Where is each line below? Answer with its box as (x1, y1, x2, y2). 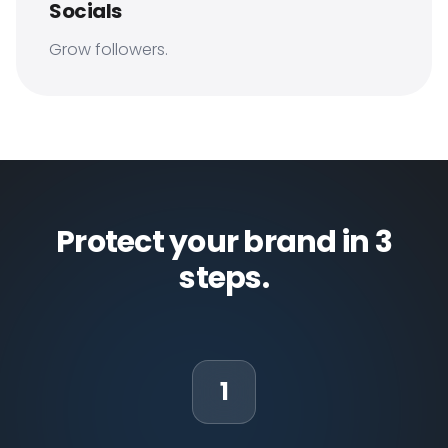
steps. (179, 257, 269, 299)
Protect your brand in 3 (56, 221, 392, 263)
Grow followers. (49, 38, 168, 61)
